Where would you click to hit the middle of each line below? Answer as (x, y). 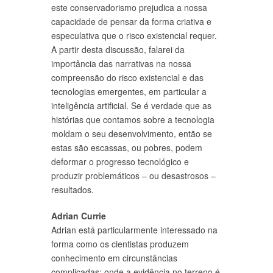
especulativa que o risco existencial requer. (134, 35)
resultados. (73, 189)
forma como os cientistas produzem (120, 243)
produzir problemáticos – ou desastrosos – (133, 175)
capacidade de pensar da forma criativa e (131, 21)
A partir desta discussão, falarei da (118, 49)
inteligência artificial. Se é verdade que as (131, 105)
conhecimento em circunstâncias (114, 257)
